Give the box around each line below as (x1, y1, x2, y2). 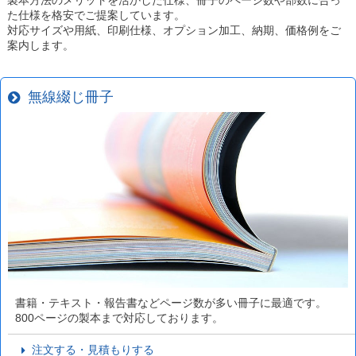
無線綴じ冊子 (19, 88, 114, 105)
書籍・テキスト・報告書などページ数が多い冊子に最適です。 (14, 296, 327, 309)
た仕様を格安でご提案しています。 (6, 8, 185, 21)
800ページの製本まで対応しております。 (14, 311, 223, 324)
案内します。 (6, 38, 74, 52)
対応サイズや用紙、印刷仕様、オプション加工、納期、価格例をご (6, 23, 341, 37)
